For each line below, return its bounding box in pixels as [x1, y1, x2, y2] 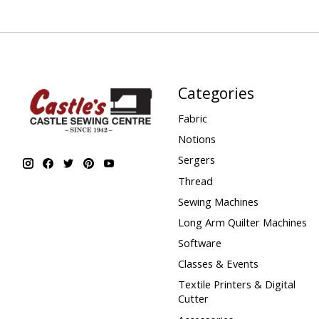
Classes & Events [177, 256, 258, 271]
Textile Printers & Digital [177, 277, 296, 292]
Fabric [177, 111, 207, 126]
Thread [177, 173, 213, 188]
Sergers [177, 152, 215, 167]
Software [177, 236, 221, 251]
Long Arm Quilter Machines [177, 214, 307, 229]
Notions [177, 132, 216, 147]
